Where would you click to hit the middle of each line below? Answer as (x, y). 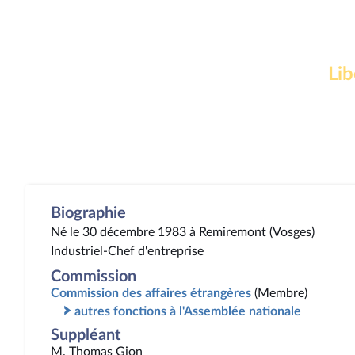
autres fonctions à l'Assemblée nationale (188, 311)
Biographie (88, 213)
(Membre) (281, 293)
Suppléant (86, 335)
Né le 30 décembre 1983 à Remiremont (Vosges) (183, 232)
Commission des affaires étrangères (151, 293)
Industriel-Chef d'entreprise (127, 251)
